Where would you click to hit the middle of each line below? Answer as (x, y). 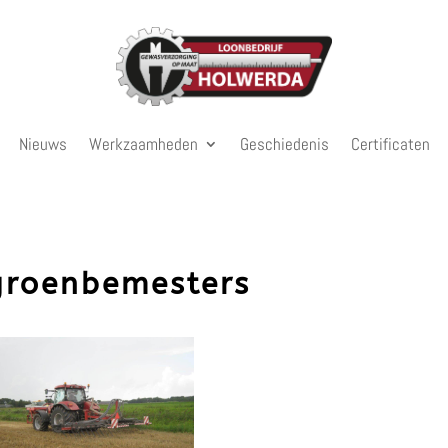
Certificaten (390, 143)
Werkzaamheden (143, 143)
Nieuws (42, 143)
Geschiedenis (284, 143)
